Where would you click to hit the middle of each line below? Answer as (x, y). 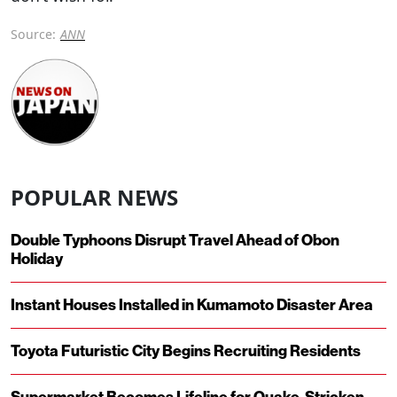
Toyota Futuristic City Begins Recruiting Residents (186, 352)
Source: (33, 34)
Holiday (37, 260)
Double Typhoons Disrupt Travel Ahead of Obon (175, 241)
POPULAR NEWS (94, 198)
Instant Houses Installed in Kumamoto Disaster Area (192, 306)
